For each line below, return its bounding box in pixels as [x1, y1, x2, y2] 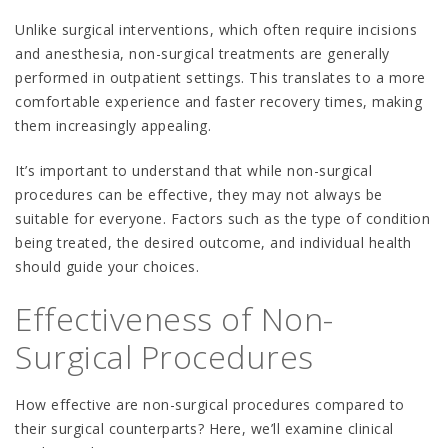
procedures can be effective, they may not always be [15, 185, 383, 205]
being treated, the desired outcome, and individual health [15, 233, 412, 253]
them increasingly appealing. [15, 116, 211, 136]
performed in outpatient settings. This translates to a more [15, 68, 426, 88]
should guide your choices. [15, 257, 199, 277]
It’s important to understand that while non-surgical [15, 161, 372, 181]
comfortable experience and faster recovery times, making [15, 92, 422, 112]
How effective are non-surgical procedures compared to [15, 395, 405, 415]
